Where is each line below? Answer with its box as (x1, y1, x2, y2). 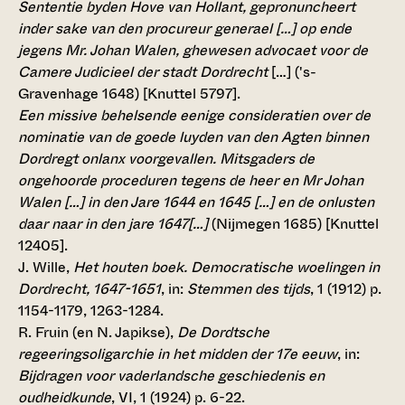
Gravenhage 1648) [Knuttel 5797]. (18, 83, 240, 105)
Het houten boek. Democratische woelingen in (73, 257, 380, 278)
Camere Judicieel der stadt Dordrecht (18, 61, 268, 83)
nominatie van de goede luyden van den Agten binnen (18, 127, 369, 148)
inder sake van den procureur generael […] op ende (18, 18, 352, 40)
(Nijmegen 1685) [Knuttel (208, 213, 379, 235)
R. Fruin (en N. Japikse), (18, 322, 177, 344)
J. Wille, (18, 257, 73, 278)
